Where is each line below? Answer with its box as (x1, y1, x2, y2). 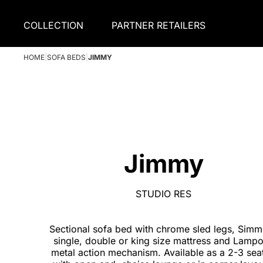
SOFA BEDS (47, 53, 86, 62)
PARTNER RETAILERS (112, 19, 205, 31)
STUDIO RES (136, 187, 192, 200)
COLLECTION (23, 19, 83, 31)
